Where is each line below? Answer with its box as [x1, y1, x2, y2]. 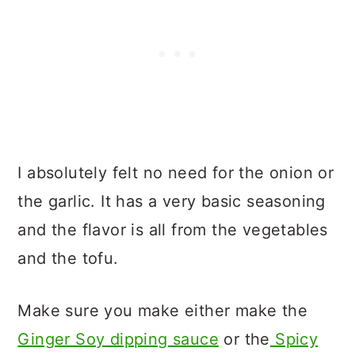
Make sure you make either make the [17, 301, 307, 320]
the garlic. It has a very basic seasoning [17, 192, 326, 211]
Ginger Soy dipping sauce [17, 330, 219, 349]
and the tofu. [17, 249, 119, 268]
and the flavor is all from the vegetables [17, 220, 328, 239]
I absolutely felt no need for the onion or [17, 163, 334, 182]
